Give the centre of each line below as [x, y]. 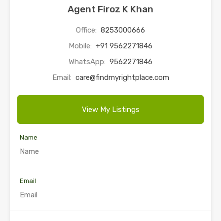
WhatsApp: [88, 61]
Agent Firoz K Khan [110, 9]
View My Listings [110, 109]
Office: [87, 30]
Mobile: [81, 46]
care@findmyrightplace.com [122, 77]
